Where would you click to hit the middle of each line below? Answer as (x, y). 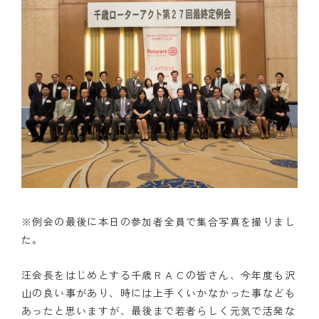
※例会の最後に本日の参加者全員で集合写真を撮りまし (158, 221)
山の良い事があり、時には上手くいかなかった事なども (158, 293)
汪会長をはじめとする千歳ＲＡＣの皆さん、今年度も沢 (158, 275)
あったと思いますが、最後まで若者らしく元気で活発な (158, 310)
